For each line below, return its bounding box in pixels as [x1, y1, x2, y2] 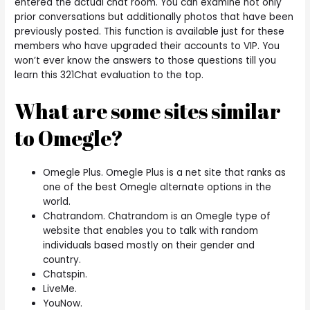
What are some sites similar [15, 96, 282, 125]
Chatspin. [43, 267, 88, 281]
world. [43, 194, 71, 208]
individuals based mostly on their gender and [43, 238, 255, 252]
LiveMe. [43, 282, 77, 295]
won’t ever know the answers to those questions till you [15, 53, 277, 67]
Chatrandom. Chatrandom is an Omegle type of [43, 209, 271, 223]
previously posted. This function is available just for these [15, 24, 285, 38]
